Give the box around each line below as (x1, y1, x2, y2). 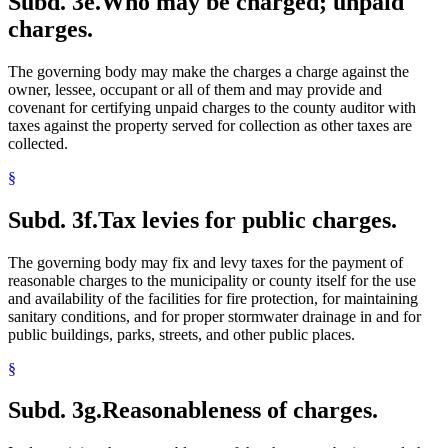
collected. (8, 134, 68, 152)
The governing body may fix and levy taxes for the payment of (8, 253, 403, 271)
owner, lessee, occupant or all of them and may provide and (8, 80, 382, 98)
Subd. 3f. (8, 206, 98, 233)
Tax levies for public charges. (98, 206, 397, 233)
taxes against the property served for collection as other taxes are (8, 116, 412, 134)
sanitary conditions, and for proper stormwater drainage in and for (8, 307, 421, 325)
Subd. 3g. (8, 397, 102, 424)
